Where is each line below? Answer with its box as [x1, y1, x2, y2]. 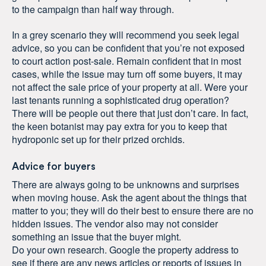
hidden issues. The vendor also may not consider [12, 216, 218, 230]
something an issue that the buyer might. [12, 229, 181, 243]
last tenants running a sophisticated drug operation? [12, 93, 229, 107]
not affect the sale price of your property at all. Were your [12, 80, 248, 94]
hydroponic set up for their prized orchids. [12, 132, 185, 147]
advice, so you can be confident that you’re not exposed [12, 41, 245, 55]
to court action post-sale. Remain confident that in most [12, 54, 241, 68]
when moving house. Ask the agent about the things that [12, 190, 246, 204]
